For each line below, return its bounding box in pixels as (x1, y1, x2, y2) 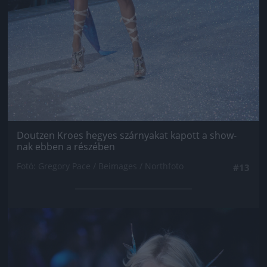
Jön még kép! (94, 216, 173, 234)
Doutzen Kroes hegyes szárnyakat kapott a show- (17, 128, 237, 142)
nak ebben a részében (17, 139, 115, 153)
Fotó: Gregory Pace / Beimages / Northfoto (17, 160, 184, 172)
